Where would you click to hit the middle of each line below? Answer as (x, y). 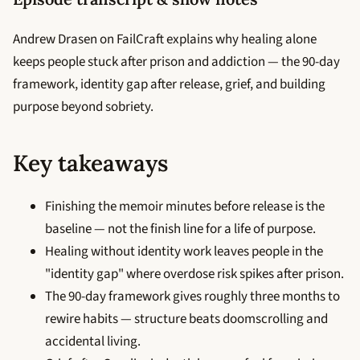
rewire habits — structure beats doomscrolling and (186, 319)
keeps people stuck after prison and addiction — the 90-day (176, 61)
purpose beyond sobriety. (83, 106)
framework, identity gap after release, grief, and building (169, 84)
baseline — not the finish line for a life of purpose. (180, 229)
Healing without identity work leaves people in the (184, 251)
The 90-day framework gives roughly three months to (192, 296)
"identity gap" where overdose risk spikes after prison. (194, 274)
